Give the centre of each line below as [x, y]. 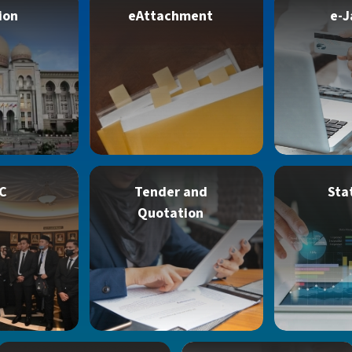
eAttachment [170, 16]
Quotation [170, 213]
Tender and [170, 192]
